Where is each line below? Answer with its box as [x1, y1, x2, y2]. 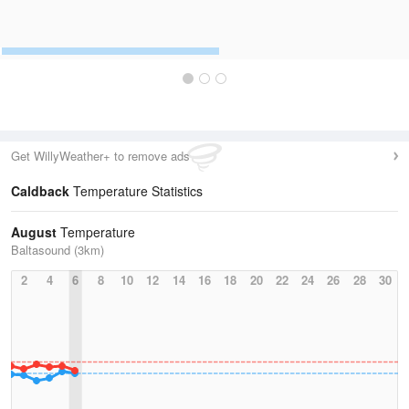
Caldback [11, 182, 69, 200]
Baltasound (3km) [11, 241, 104, 258]
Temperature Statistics [69, 182, 203, 200]
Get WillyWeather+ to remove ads [11, 147, 190, 164]
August [11, 223, 57, 241]
